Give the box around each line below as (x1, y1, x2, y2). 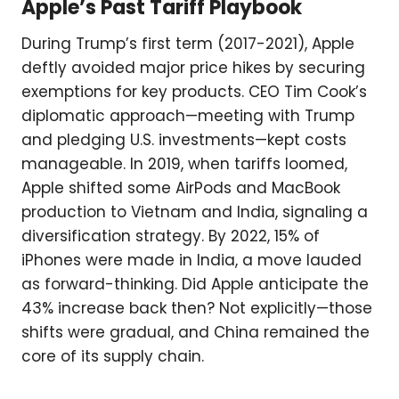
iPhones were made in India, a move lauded (21, 249, 362, 272)
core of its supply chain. (21, 346, 204, 368)
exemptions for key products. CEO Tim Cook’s (21, 81, 367, 103)
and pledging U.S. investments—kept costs (21, 129, 346, 151)
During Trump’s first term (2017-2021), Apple (21, 33, 354, 55)
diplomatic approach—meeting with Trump (21, 105, 354, 127)
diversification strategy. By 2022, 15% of (21, 225, 320, 248)
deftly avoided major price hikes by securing (21, 57, 365, 79)
